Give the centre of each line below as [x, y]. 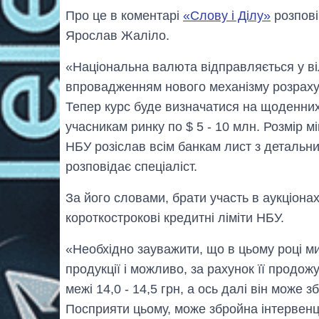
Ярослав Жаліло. [117, 35]
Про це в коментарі [124, 15]
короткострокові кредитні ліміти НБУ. [175, 218]
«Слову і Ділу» [227, 15]
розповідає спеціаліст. [131, 166]
